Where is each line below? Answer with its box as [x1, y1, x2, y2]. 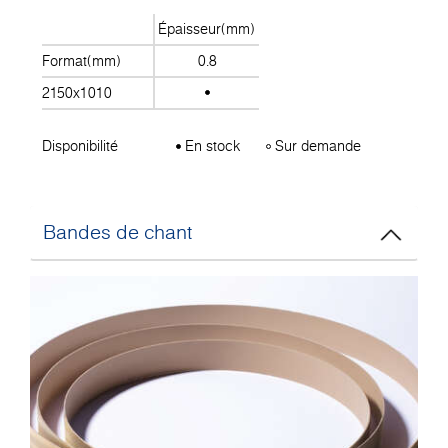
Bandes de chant [43, 218, 192, 247]
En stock [181, 135, 241, 156]
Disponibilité [42, 135, 118, 156]
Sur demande [271, 135, 362, 156]
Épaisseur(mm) [158, 18, 256, 39]
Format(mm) [42, 50, 121, 71]
